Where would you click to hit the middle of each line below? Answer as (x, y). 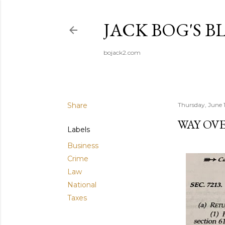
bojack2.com (122, 52)
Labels (79, 130)
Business (83, 146)
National (82, 185)
